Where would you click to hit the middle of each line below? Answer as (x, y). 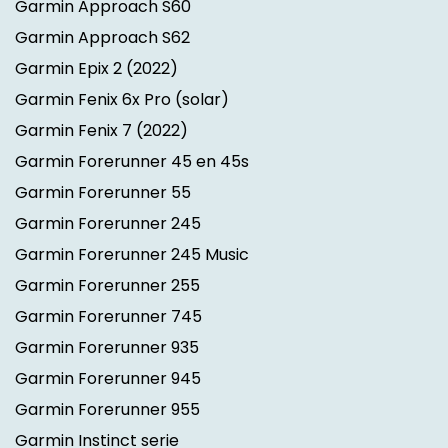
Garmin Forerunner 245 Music (132, 255)
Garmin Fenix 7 (73, 131)
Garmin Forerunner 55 (103, 193)
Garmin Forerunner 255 (107, 286)
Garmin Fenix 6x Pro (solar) (122, 100)
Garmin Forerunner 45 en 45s (132, 162)
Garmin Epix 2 (68, 69)
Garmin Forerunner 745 (108, 317)
